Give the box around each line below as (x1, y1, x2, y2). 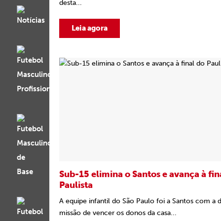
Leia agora (72, 24, 108, 33)
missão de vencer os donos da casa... (59, 209, 177, 217)
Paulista (59, 180, 93, 190)
